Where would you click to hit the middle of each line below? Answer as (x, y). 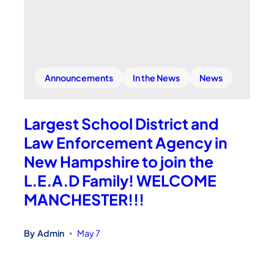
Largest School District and (122, 124)
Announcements (79, 78)
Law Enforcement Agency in (126, 143)
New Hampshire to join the (119, 161)
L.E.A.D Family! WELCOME (120, 180)
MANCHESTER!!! (84, 199)
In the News (157, 78)
